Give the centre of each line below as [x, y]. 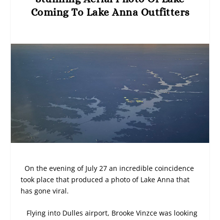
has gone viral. [45, 191]
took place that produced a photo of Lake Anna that [105, 179]
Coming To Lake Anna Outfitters [110, 13]
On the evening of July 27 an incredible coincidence [110, 168]
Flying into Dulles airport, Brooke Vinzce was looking [112, 213]
